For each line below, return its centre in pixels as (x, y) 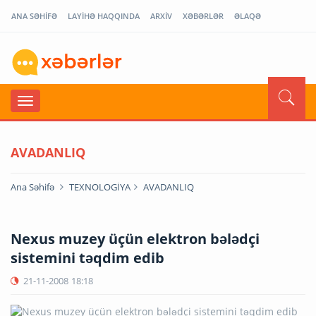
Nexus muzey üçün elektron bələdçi (135, 238)
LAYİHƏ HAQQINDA (104, 16)
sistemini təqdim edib (87, 257)
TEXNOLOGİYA (100, 187)
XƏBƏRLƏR (203, 16)
